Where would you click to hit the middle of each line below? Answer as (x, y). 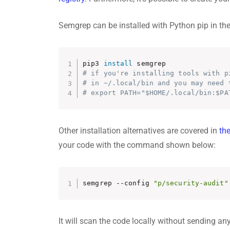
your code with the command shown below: (137, 145)
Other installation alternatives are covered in (139, 130)
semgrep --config (118, 183)
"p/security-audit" (191, 183)
